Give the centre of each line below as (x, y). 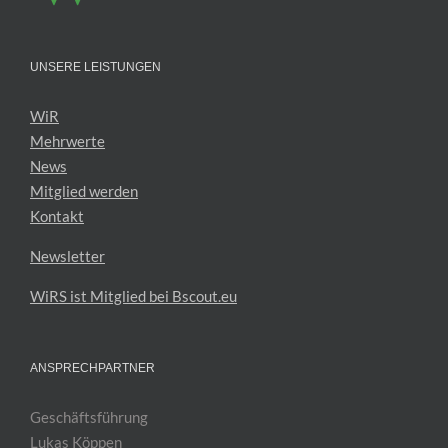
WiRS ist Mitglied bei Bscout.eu (133, 295)
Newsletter (67, 255)
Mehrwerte (67, 140)
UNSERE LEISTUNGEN (95, 66)
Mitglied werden (84, 190)
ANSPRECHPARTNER (92, 367)
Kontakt (57, 215)
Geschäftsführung (89, 416)
